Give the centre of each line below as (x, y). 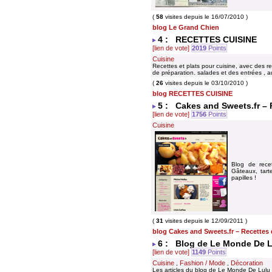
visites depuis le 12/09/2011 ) (205, 221)
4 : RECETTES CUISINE (207, 39)
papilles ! (244, 178)
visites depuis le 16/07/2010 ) (206, 17)
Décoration (247, 263)
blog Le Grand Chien (186, 27)
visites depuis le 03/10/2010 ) (206, 83)
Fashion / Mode (202, 263)
